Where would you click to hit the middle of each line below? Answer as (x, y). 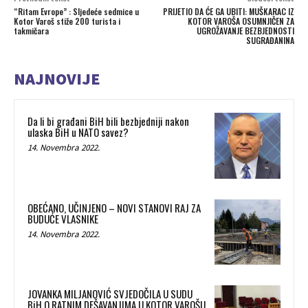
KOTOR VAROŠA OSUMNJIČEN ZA (241, 21)
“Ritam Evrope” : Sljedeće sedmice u (76, 12)
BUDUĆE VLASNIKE (63, 218)
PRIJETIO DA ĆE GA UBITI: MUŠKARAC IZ (228, 12)
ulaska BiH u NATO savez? (78, 132)
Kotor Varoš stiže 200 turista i (67, 21)
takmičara (31, 31)
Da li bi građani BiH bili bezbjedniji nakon (108, 121)
